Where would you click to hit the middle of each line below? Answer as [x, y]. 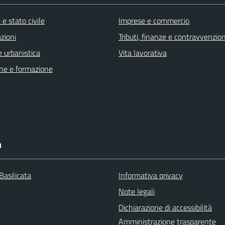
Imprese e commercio [154, 20]
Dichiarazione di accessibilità [165, 207]
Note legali [137, 191]
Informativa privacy [151, 175]
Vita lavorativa [143, 52]
